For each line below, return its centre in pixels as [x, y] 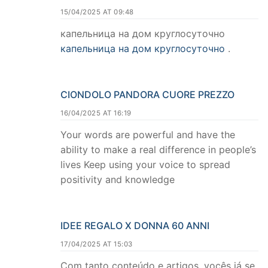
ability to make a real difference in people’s [158, 150]
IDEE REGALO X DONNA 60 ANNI [135, 225]
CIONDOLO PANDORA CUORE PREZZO [147, 95]
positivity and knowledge [118, 180]
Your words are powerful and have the [148, 135]
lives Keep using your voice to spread [145, 165]
